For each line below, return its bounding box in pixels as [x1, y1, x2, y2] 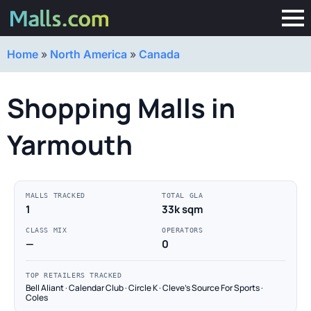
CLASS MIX [26, 226, 67, 234]
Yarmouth [7, 126, 133, 163]
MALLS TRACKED [26, 192, 85, 199]
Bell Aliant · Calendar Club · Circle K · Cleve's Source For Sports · [26, 282, 263, 294]
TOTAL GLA [162, 192, 203, 199]
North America [50, 47, 127, 61]
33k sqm [162, 202, 203, 217]
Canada [139, 47, 180, 61]
